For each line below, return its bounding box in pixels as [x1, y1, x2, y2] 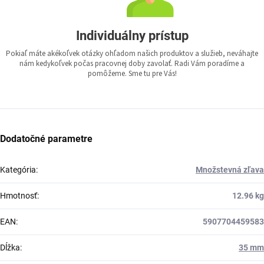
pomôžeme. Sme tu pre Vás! [87, 68, 177, 80]
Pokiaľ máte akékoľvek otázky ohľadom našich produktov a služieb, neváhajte [6, 48, 258, 60]
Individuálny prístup [75, 28, 189, 44]
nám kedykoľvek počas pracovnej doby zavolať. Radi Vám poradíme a [19, 58, 245, 70]
